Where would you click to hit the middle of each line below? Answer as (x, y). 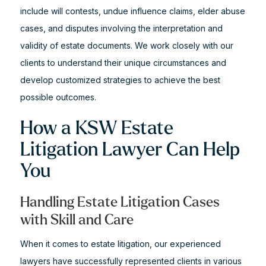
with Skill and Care (77, 220)
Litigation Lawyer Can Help (130, 150)
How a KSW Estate (96, 128)
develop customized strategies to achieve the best (120, 80)
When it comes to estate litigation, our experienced (120, 244)
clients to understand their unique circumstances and (123, 63)
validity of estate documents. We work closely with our (126, 45)
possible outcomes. (58, 97)
